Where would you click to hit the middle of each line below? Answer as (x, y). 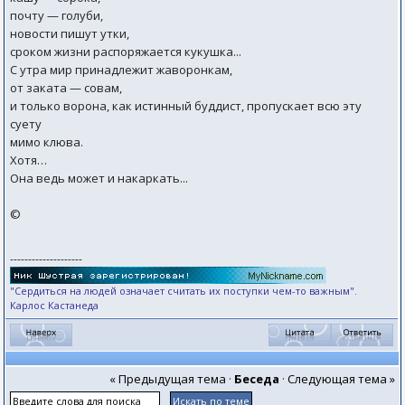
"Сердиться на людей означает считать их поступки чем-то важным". (184, 291)
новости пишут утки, (70, 33)
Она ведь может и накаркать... (99, 178)
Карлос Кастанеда (55, 305)
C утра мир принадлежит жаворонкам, (122, 70)
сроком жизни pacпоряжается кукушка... (126, 52)
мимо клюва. (47, 142)
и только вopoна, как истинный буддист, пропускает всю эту (186, 106)
